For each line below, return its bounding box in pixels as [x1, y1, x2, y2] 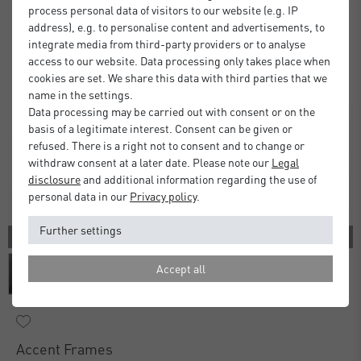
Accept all [156, 261, 205, 276]
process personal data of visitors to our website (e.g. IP [28, 2, 298, 17]
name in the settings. [28, 87, 133, 102]
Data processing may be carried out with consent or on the [28, 104, 315, 118]
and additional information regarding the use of [81, 172, 317, 186]
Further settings [39, 222, 122, 237]
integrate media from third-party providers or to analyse [28, 36, 305, 51]
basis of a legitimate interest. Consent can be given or [28, 121, 293, 135]
